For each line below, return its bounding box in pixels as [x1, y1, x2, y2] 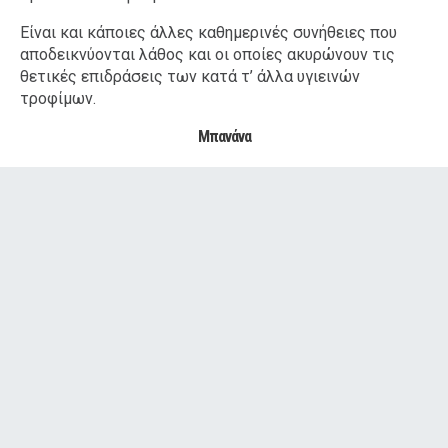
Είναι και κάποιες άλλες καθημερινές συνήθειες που [20, 22, 397, 42]
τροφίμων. [20, 88, 96, 108]
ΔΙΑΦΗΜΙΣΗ [195, 173, 253, 188]
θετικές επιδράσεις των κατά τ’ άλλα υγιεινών [20, 66, 360, 86]
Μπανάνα [197, 126, 251, 146]
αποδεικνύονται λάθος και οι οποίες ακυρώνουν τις [20, 44, 395, 64]
